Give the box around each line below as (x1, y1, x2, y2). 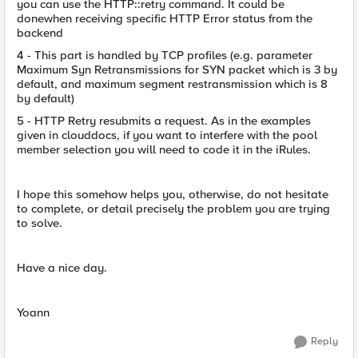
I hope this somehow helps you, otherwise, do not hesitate (17, 187, 328, 201)
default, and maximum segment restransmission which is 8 (17, 77, 328, 91)
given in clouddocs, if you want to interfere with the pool (17, 128, 317, 142)
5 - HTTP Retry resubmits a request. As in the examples (17, 113, 311, 128)
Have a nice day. (17, 261, 107, 275)
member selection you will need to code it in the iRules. (17, 142, 311, 157)
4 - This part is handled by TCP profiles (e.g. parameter (17, 48, 312, 62)
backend (17, 26, 63, 40)
